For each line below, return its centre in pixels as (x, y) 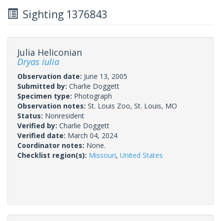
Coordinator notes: (52, 145)
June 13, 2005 (106, 76)
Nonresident (65, 115)
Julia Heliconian (50, 52)
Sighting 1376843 (63, 14)
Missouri (102, 155)
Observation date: (51, 76)
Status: (31, 115)
